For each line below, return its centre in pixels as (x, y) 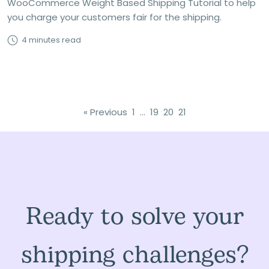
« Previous (105, 112)
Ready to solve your (134, 217)
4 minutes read (51, 40)
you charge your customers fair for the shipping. (114, 17)
